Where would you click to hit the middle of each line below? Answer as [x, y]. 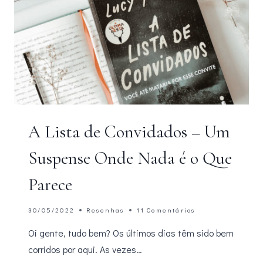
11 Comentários [166, 210]
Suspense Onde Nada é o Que [130, 158]
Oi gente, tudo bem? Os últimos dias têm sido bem [131, 233]
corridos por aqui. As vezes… [85, 249]
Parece [50, 185]
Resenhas [105, 210]
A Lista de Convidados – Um [129, 132]
